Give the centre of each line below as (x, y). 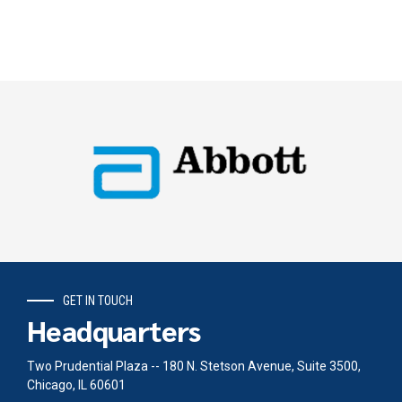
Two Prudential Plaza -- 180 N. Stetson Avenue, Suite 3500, (194, 366)
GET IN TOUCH (98, 301)
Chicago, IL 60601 (76, 385)
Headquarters (114, 329)
